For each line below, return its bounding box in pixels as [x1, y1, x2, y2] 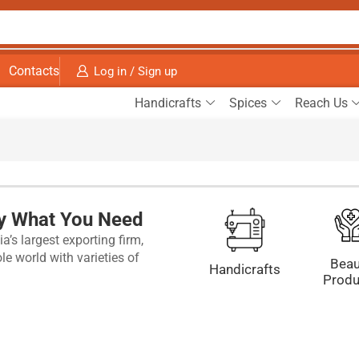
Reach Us [294, 95, 348, 111]
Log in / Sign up [94, 63, 177, 79]
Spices [228, 95, 267, 111]
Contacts [9, 63, 59, 79]
